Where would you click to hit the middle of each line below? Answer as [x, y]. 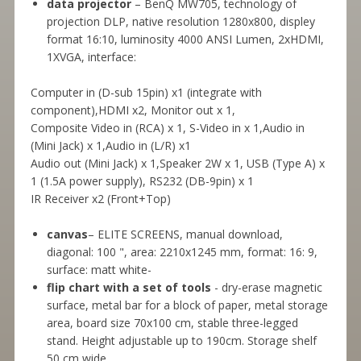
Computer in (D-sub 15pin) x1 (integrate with [146, 93]
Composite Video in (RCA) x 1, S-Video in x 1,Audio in [167, 128]
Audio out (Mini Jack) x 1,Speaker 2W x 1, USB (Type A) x [177, 164]
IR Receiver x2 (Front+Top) [100, 199]
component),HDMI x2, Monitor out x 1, [133, 110]
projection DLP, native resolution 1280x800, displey [180, 22]
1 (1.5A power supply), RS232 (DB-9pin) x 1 [142, 181]
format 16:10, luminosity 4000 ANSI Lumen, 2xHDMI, [185, 39]
